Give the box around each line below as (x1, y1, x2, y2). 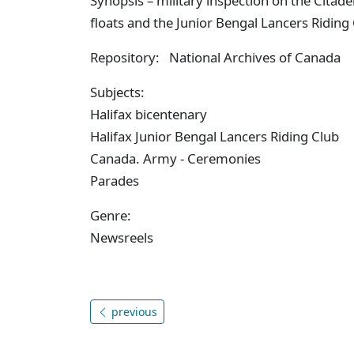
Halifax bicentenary (90, 104, 207, 123)
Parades (90, 171, 139, 190)
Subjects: (90, 82, 145, 101)
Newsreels (90, 228, 153, 247)
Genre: (90, 205, 131, 224)
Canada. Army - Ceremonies (90, 149, 261, 168)
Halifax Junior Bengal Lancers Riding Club (90, 126, 339, 145)
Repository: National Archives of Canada (90, 47, 341, 66)
